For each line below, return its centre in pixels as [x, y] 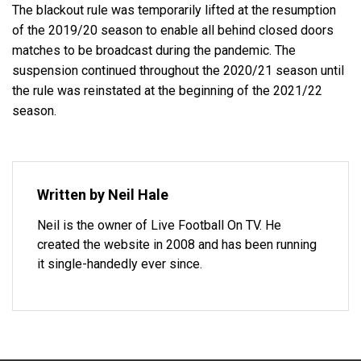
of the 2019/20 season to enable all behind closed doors [173, 30]
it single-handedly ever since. [120, 264]
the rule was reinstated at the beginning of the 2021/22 [167, 91]
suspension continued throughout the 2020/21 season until [178, 71]
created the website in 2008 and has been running [177, 245]
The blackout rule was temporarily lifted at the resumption [174, 10]
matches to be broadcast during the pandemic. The [154, 50]
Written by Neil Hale [103, 195]
